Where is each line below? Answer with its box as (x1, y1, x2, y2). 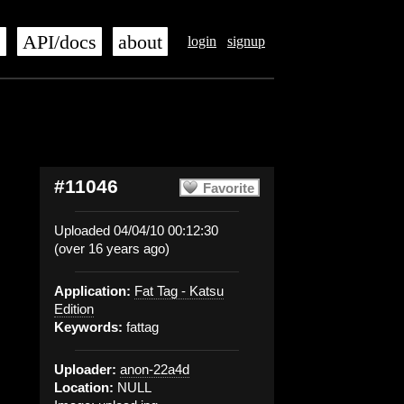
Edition (54, 301, 94, 317)
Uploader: (54, 362, 116, 377)
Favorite (203, 180, 254, 196)
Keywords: (54, 319, 123, 335)
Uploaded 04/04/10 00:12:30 (54, 223, 218, 238)
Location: (54, 380, 114, 395)
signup (227, 33, 265, 49)
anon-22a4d (120, 362, 189, 377)
